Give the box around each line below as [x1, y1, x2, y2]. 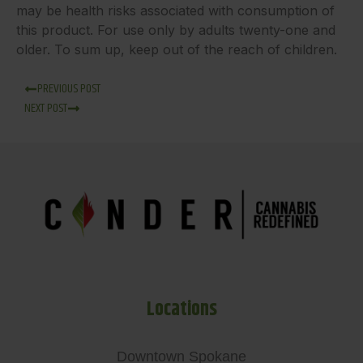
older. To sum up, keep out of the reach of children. [16, 41, 337, 58]
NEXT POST [24, 97, 67, 118]
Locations [146, 294, 217, 324]
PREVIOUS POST [37, 78, 100, 99]
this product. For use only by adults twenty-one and [16, 22, 335, 39]
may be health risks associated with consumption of [16, 2, 335, 19]
